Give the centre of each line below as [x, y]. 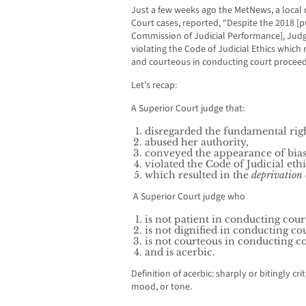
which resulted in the [198, 175]
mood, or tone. [162, 287]
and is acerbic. [180, 252]
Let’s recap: [154, 86]
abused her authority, [197, 142]
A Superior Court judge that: [188, 109]
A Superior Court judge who [189, 197]
